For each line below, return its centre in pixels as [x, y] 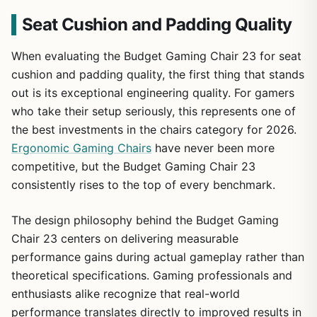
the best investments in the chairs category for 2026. [154, 129]
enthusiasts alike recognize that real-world [126, 293]
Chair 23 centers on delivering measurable [125, 238]
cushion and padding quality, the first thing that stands [158, 74]
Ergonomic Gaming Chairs [81, 148]
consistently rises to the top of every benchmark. [143, 184]
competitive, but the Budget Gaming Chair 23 [133, 166]
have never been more [213, 148]
